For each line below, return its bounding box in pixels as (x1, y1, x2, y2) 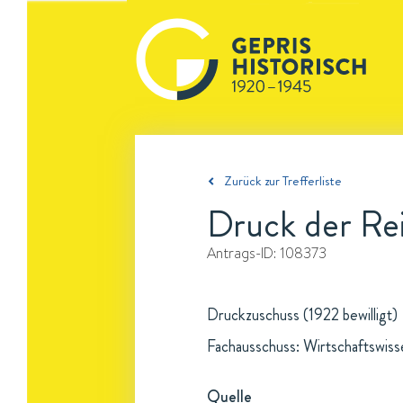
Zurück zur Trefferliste (224, 171, 342, 191)
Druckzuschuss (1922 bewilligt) (207, 303, 398, 327)
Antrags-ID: (207, 244, 280, 262)
